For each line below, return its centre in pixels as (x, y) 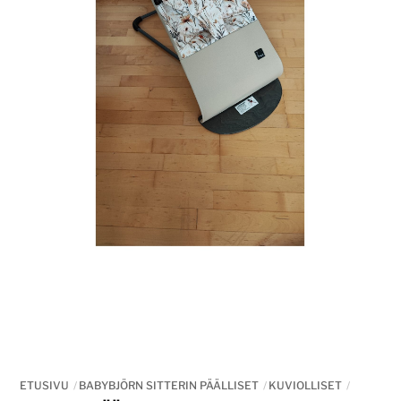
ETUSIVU (45, 386)
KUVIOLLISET (306, 386)
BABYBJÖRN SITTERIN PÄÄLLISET (169, 386)
